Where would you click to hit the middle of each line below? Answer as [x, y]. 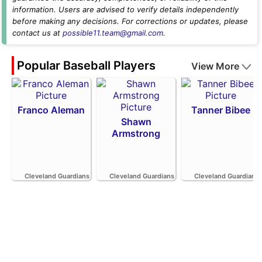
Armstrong [136, 133]
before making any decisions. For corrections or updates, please [130, 21]
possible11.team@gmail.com [113, 32]
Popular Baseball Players [86, 65]
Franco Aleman [51, 110]
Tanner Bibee [221, 110]
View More [215, 66]
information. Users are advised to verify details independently [125, 9]
